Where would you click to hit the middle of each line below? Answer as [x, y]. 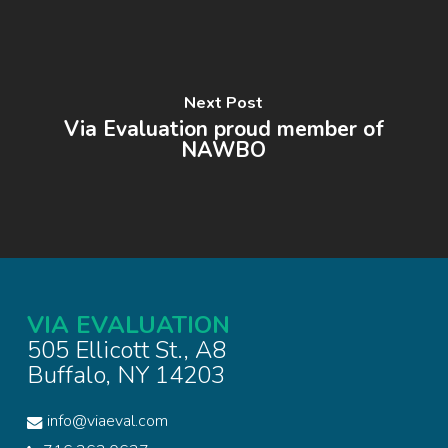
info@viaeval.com [107, 421]
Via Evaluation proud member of [223, 128]
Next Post [224, 102]
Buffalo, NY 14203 [125, 375]
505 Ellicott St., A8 [126, 350]
